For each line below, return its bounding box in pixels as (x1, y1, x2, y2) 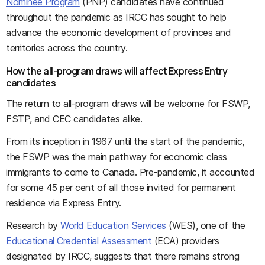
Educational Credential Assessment (6, 234, 152, 247)
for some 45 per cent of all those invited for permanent (6, 181, 236, 193)
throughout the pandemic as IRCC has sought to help (6, 11, 227, 23)
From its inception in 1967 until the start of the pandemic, (6, 135, 244, 147)
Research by (6, 219, 61, 231)
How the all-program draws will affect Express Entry (6, 64, 228, 77)
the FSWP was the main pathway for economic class (6, 150, 227, 163)
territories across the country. (6, 41, 128, 54)
